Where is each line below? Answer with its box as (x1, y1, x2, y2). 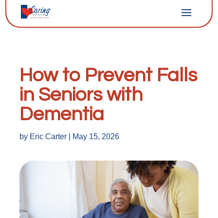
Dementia (19, 104, 104, 124)
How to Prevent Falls (19, 65, 197, 85)
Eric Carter (30, 132, 67, 141)
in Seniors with (19, 85, 143, 105)
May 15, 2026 (73, 132, 119, 141)
